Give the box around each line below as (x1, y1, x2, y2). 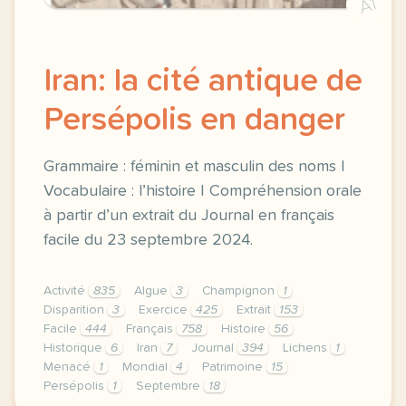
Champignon (202, 285, 278, 297)
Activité (43, 285, 89, 297)
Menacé (43, 361, 94, 373)
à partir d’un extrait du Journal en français (43, 208, 334, 224)
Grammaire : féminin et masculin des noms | (43, 159, 345, 175)
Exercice (139, 304, 191, 316)
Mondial (122, 361, 171, 373)
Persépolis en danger (43, 104, 345, 137)
